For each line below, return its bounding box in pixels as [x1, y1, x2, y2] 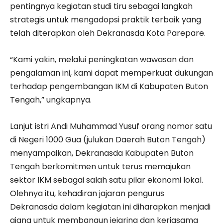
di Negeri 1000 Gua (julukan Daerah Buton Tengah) [10, 134, 206, 146]
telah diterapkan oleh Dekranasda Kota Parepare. [10, 27, 206, 39]
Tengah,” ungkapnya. [10, 94, 92, 106]
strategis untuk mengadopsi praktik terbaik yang [10, 14, 201, 26]
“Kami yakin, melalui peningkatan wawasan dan [10, 54, 194, 66]
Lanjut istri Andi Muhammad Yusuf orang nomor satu [10, 120, 212, 132]
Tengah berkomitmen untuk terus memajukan [10, 161, 191, 173]
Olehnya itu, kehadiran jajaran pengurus [10, 188, 164, 200]
